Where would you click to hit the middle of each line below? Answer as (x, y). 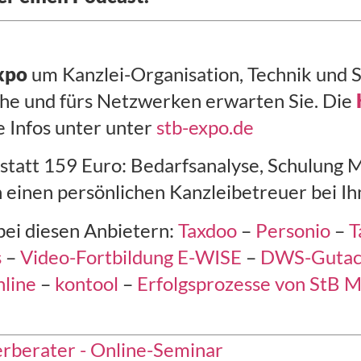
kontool (87, 283)
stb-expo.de (205, 127)
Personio (293, 230)
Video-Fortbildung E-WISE (131, 256)
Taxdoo (208, 230)
